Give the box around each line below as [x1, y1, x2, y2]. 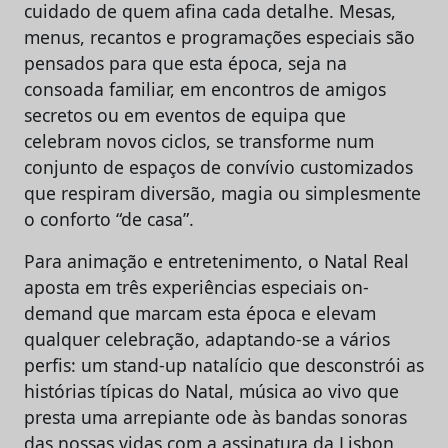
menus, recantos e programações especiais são [24, 24, 415, 49]
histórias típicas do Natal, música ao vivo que [24, 378, 399, 403]
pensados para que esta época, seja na [24, 50, 347, 75]
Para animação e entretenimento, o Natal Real [24, 248, 409, 273]
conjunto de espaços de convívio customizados [24, 154, 413, 179]
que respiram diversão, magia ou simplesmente [24, 180, 421, 205]
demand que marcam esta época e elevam [24, 300, 376, 325]
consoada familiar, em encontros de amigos [24, 76, 386, 101]
